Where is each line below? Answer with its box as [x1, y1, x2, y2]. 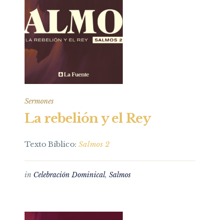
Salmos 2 [79, 139, 110, 149]
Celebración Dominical [33, 170, 105, 179]
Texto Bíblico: [25, 139, 79, 149]
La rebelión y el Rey [25, 110, 151, 126]
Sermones [25, 97, 54, 106]
